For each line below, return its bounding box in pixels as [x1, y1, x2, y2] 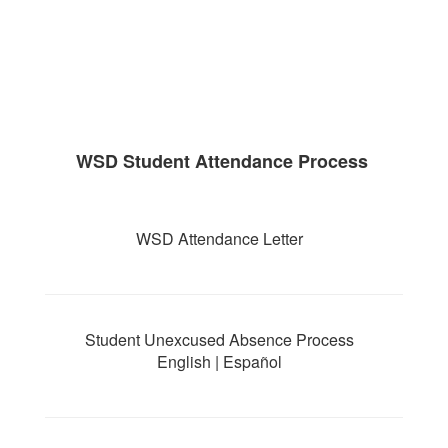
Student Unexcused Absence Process [84, 328, 354, 351]
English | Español [156, 350, 282, 373]
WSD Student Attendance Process [75, 148, 373, 174]
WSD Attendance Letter [135, 227, 303, 250]
